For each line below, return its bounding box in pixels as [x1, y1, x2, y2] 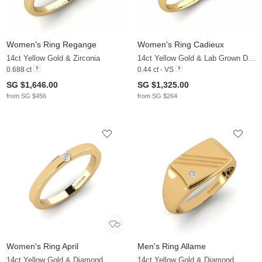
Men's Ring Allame [137, 242, 206, 251]
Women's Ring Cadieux [137, 40, 224, 50]
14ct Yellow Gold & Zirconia [6, 54, 100, 63]
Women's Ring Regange [6, 40, 96, 50]
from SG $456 [6, 92, 46, 100]
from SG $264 [137, 92, 177, 100]
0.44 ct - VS [137, 65, 174, 74]
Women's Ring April [6, 242, 78, 251]
